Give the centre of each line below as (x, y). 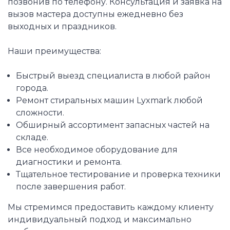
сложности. (40, 113)
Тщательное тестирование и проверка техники (118, 175)
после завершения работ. (71, 187)
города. (32, 88)
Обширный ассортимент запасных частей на (112, 125)
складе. (32, 138)
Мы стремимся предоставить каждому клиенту (111, 207)
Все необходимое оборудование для (97, 150)
